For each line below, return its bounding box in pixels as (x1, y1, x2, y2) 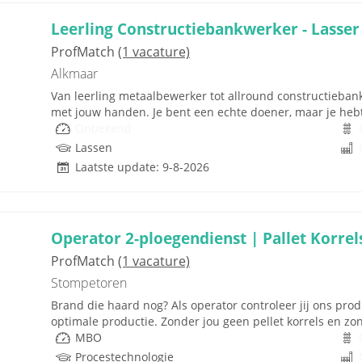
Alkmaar (51, 65, 98, 82)
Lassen (75, 140, 112, 155)
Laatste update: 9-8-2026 (75, 159, 209, 175)
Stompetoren (51, 274, 127, 292)
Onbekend (75, 120, 132, 136)
